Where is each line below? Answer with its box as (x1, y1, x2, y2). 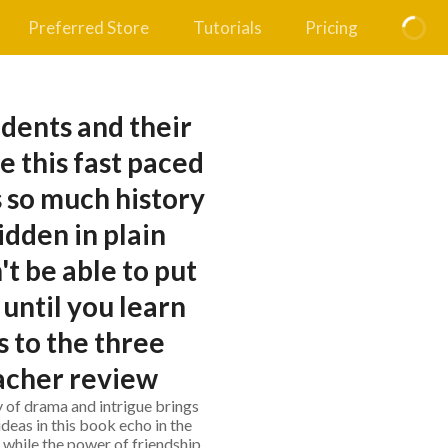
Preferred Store (28, 17, 150, 38)
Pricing (305, 17, 359, 38)
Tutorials (192, 17, 262, 38)
